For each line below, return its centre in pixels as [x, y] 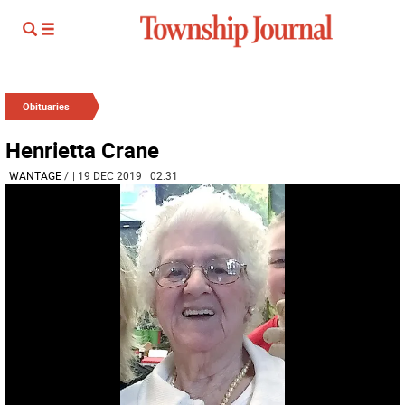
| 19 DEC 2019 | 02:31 [125, 175]
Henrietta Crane [82, 150]
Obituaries [46, 106]
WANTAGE [35, 175]
